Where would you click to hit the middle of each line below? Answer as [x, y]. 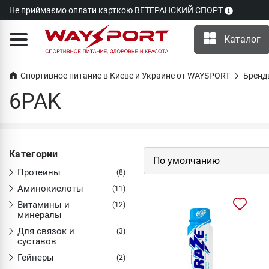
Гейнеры [36, 258]
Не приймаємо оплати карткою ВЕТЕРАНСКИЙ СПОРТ [117, 10]
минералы [40, 215]
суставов [37, 241]
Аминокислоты [50, 189]
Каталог [242, 39]
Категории [34, 154]
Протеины [39, 172]
